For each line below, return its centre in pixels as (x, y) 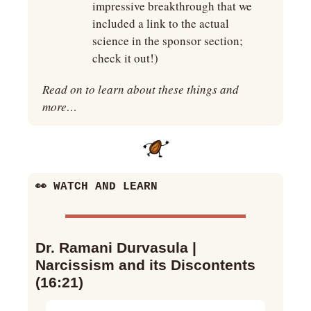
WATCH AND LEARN (102, 187)
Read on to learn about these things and (141, 90)
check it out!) (125, 58)
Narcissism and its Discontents (145, 265)
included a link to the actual (161, 24)
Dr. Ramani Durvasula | (116, 248)
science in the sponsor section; (168, 41)
